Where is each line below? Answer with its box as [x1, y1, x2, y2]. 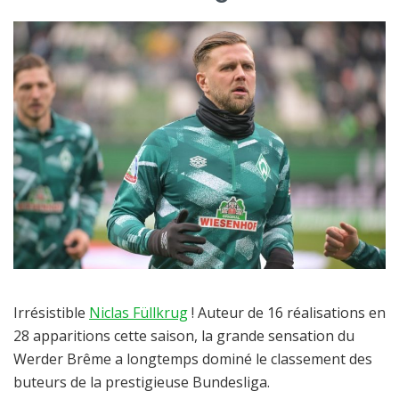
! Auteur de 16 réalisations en [188, 303, 386, 323]
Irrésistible [13, 303, 89, 323]
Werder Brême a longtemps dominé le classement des [13, 349, 372, 370]
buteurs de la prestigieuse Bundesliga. [13, 372, 270, 393]
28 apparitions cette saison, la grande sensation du [13, 326, 354, 346]
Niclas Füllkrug [89, 303, 188, 323]
